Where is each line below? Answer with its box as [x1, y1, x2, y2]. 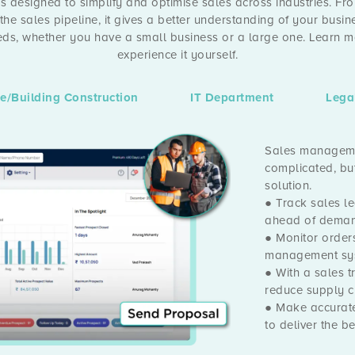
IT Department [190, 90, 274, 105]
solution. [265, 178, 312, 193]
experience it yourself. [116, 48, 239, 63]
